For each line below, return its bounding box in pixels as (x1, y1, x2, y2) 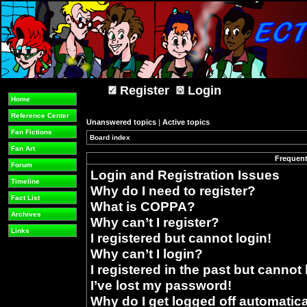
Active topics (162, 118, 210, 126)
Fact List (11, 194, 40, 201)
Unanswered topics (86, 118, 156, 126)
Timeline (11, 177, 40, 185)
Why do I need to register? (90, 183, 256, 198)
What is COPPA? (90, 199, 195, 214)
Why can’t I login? (90, 246, 203, 261)
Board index (90, 134, 130, 141)
